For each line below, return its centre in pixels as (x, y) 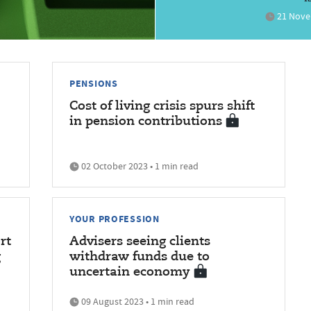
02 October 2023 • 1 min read (139, 166)
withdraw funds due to (140, 257)
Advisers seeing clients (140, 241)
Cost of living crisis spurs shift (162, 106)
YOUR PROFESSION (115, 218)
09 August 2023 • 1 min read (137, 301)
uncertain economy (130, 272)
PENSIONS (94, 83)
